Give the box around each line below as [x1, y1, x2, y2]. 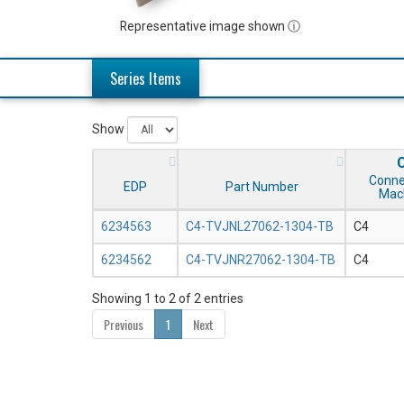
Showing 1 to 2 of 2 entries [92, 291, 243, 307]
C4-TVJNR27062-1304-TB [186, 252, 335, 268]
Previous [104, 315, 143, 335]
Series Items [110, 68, 181, 90]
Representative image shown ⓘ [120, 19, 301, 34]
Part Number [225, 179, 298, 195]
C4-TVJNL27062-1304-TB [186, 219, 334, 234]
